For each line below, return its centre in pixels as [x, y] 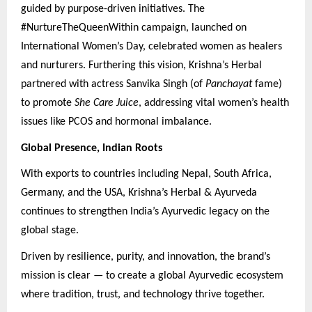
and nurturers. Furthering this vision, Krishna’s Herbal [141, 66]
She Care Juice [107, 103]
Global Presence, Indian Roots [92, 148]
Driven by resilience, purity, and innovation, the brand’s [146, 257]
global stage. [50, 231]
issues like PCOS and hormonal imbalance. [116, 122]
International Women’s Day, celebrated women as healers [151, 47]
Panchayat [229, 85]
